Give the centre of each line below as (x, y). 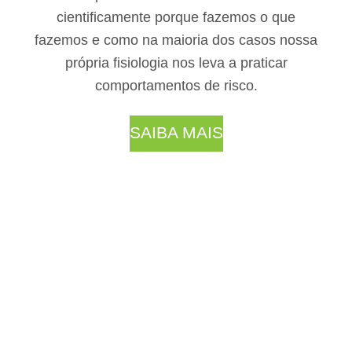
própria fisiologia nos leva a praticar (176, 63)
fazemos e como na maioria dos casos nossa (176, 40)
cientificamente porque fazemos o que (176, 17)
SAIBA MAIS (176, 132)
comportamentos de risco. (176, 86)
